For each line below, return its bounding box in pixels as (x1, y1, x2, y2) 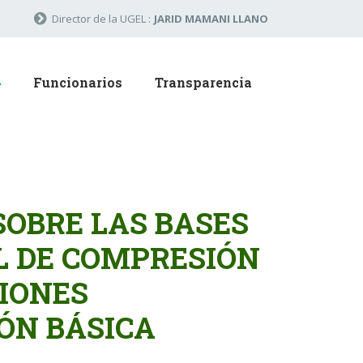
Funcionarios (33, 74, 122, 91)
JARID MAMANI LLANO (154, 11, 268, 26)
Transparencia (155, 74, 252, 91)
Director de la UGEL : (52, 11, 151, 26)
